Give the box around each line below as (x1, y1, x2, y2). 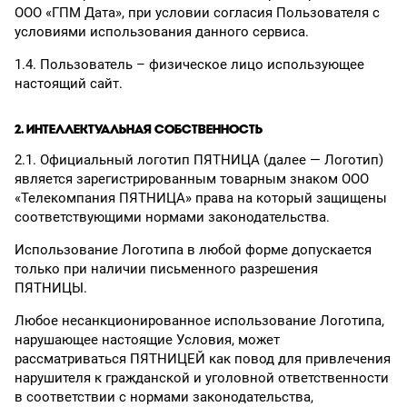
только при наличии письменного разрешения (15, 261, 318, 277)
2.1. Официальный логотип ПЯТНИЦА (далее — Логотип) (15, 152, 383, 168)
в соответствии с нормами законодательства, (15, 389, 313, 405)
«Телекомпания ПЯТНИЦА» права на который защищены (15, 190, 387, 206)
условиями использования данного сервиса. (15, 24, 309, 40)
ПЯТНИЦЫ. (15, 280, 87, 296)
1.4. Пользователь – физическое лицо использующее (15, 56, 364, 73)
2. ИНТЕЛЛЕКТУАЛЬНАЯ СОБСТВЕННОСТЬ (15, 122, 263, 137)
